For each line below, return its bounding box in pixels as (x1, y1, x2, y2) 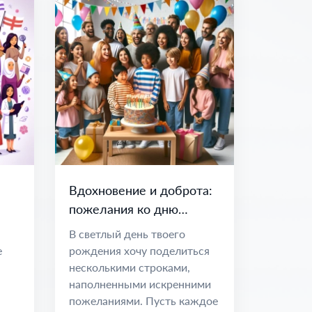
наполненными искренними (68, 277, 211, 290)
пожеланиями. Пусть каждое (68, 294, 218, 307)
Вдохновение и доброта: (68, 182, 212, 198)
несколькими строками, (68, 260, 190, 274)
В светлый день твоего (68, 227, 185, 240)
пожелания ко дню (68, 201, 178, 217)
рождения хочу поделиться (68, 244, 210, 257)
